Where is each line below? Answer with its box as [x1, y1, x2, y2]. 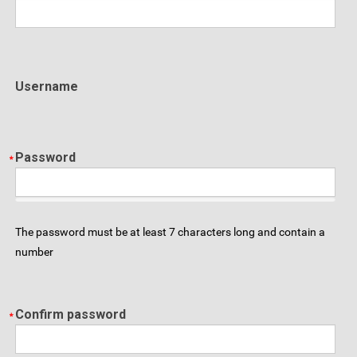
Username [15, 78, 78, 94]
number [15, 245, 53, 258]
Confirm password [15, 307, 126, 323]
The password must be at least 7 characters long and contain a [15, 225, 325, 238]
